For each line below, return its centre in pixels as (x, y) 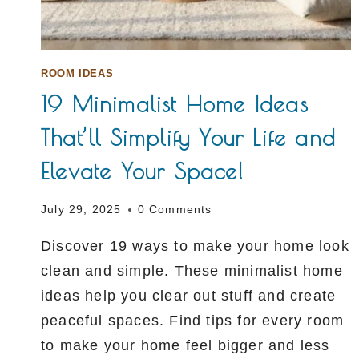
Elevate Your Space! (142, 171)
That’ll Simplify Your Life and (189, 138)
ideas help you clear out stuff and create (189, 296)
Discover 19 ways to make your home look (195, 246)
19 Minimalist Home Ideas (175, 104)
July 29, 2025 (81, 210)
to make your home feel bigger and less (186, 346)
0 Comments (175, 210)
